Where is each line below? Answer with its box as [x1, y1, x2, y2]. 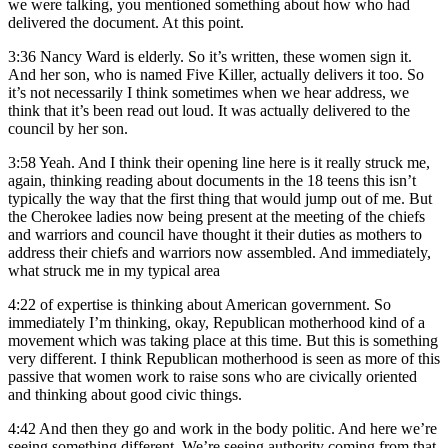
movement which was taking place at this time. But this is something [8, 332, 438, 350]
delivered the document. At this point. [8, 14, 244, 32]
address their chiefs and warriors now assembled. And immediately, [8, 244, 431, 262]
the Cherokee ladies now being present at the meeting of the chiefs [8, 208, 425, 226]
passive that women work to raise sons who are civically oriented [8, 368, 417, 386]
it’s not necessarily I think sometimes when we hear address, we [8, 84, 409, 102]
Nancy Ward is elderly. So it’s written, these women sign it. [40, 48, 412, 66]
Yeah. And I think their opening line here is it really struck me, [39, 154, 430, 172]
